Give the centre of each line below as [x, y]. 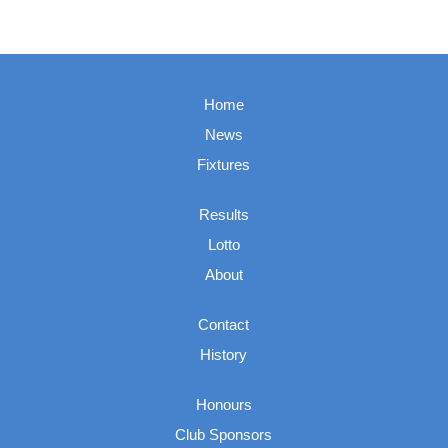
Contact [224, 324]
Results [223, 214]
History [224, 354]
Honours [223, 404]
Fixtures [224, 164]
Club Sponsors [224, 434]
